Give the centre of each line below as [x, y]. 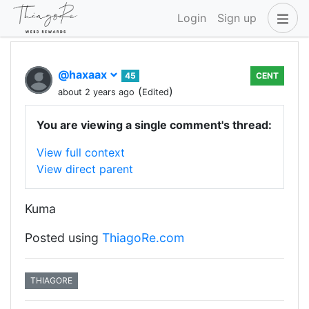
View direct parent [85, 169]
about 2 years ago [96, 92]
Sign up [237, 18]
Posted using [63, 238]
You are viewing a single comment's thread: [154, 125]
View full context [81, 152]
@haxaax [84, 74]
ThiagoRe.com [143, 238]
